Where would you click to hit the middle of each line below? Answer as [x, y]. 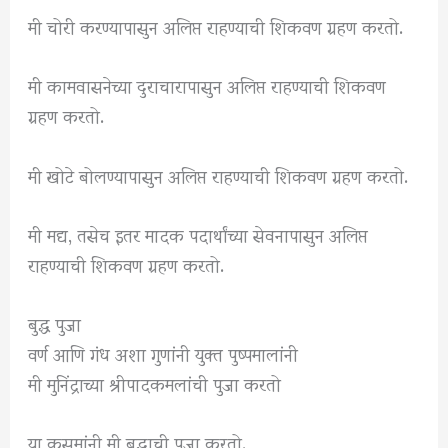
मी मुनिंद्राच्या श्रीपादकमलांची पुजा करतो [155, 382]
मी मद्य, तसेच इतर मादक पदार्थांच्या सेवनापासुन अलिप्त [198, 233]
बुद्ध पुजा [55, 322]
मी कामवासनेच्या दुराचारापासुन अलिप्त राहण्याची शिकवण [207, 85]
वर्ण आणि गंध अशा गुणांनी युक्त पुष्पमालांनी [163, 352]
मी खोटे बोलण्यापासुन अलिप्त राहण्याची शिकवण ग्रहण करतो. [218, 174]
